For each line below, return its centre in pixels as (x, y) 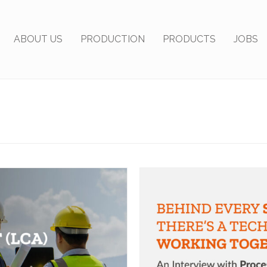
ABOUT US (38, 39)
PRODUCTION (112, 39)
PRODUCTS (189, 39)
